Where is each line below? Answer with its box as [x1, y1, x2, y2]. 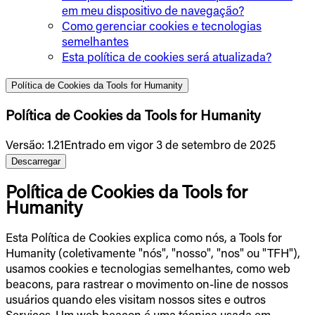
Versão [6, 136, 41, 152]
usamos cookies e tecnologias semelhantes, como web [6, 260, 290, 276]
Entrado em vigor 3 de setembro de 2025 [64, 136, 276, 152]
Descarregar [11, 155, 60, 167]
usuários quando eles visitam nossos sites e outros [6, 291, 266, 307]
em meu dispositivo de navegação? [62, 2, 244, 18]
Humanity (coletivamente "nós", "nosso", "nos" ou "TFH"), [6, 245, 300, 261]
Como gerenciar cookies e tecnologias [62, 18, 262, 33]
